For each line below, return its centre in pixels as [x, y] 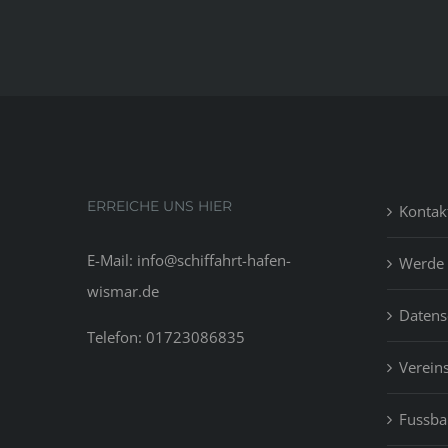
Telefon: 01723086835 [166, 336]
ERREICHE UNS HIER [159, 205]
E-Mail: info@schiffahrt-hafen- [189, 259]
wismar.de [123, 290]
